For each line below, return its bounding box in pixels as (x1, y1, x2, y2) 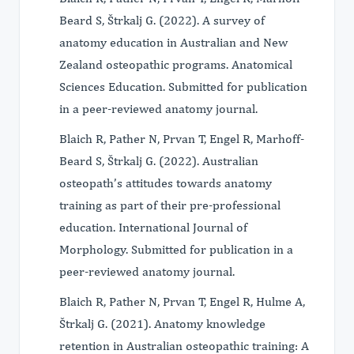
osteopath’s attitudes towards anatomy (59, 175, 272, 190)
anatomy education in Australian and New (59, 35, 288, 50)
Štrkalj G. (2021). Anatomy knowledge (59, 316, 265, 331)
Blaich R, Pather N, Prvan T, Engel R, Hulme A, (59, 294, 305, 309)
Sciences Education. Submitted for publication (59, 79, 307, 94)
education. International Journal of (59, 220, 247, 235)
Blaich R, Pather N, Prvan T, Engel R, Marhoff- (59, 131, 304, 146)
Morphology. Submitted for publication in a (59, 242, 293, 257)
